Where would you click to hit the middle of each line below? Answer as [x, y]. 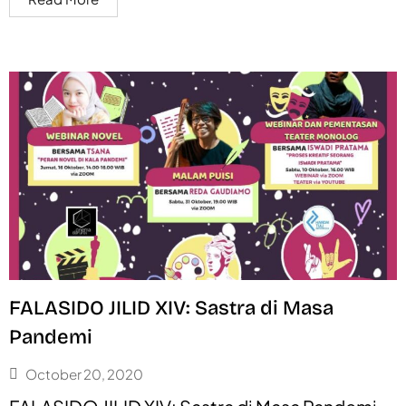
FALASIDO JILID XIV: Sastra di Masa [171, 308]
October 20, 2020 [84, 374]
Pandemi [51, 337]
